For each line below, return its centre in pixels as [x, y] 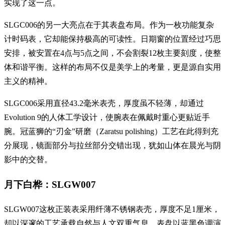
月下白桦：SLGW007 [50, 184]
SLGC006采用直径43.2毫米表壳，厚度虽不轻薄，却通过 [104, 103]
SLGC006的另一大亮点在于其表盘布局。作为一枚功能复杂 [109, 25]
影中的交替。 [28, 160]
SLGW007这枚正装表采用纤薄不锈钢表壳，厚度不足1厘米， [112, 209]
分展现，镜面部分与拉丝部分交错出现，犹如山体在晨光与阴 [113, 146]
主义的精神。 [28, 81]
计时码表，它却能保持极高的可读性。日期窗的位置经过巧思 [113, 39]
